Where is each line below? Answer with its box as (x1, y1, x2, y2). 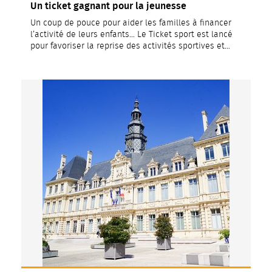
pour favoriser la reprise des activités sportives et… (30, 42, 230, 50)
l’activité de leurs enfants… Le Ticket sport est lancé (30, 30, 233, 39)
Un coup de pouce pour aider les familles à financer (30, 19, 231, 27)
